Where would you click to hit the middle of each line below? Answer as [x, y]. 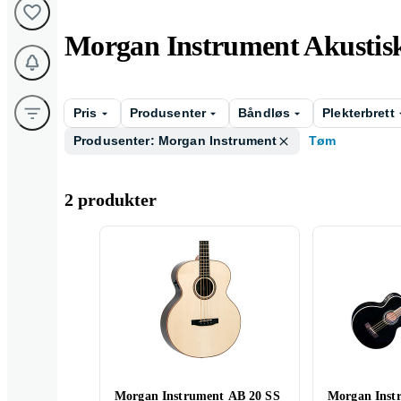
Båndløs [264, 113]
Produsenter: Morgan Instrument [175, 141]
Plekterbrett [358, 113]
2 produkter [111, 200]
